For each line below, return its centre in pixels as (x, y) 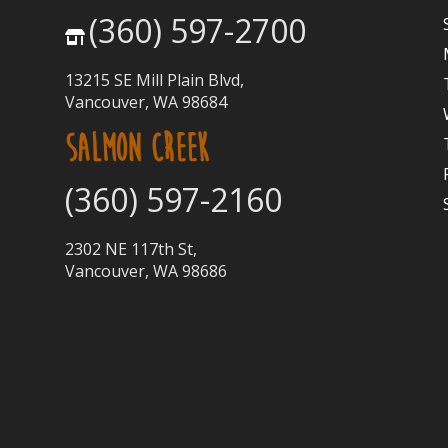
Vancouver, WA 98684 (145, 101)
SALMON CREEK (136, 148)
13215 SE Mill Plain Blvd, (154, 79)
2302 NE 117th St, (130, 249)
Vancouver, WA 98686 (145, 271)
